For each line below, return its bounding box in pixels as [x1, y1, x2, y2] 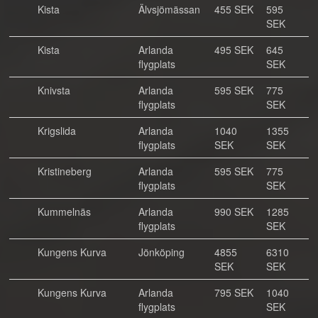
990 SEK [214, 204, 253, 219]
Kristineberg [38, 164, 92, 178]
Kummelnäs [38, 204, 91, 219]
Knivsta [38, 83, 70, 97]
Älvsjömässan [138, 2, 200, 16]
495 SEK [214, 43, 253, 57]
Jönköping [138, 245, 185, 259]
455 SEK [214, 2, 253, 16]
